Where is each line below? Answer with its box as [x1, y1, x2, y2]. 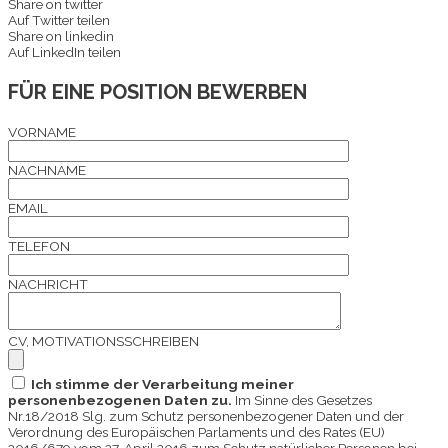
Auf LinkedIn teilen [8, 43, 121, 60]
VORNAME [8, 123, 76, 140]
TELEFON [8, 237, 70, 254]
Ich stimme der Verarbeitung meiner [28, 375, 294, 392]
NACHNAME [8, 161, 86, 178]
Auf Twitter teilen [8, 11, 110, 28]
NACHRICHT [8, 275, 88, 292]
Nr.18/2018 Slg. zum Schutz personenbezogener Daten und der [8, 407, 404, 424]
